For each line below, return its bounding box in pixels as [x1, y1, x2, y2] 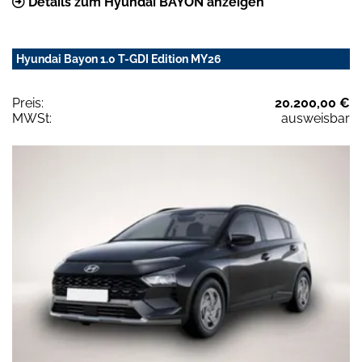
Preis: [12, 95, 44, 111]
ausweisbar [281, 110, 350, 126]
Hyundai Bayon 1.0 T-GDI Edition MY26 [16, 52, 221, 65]
